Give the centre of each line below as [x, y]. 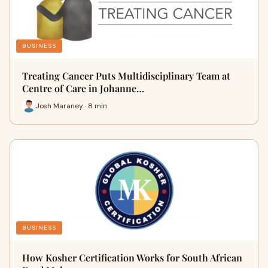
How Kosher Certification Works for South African [132, 258]
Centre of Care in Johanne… [83, 88]
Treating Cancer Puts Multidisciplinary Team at [126, 76]
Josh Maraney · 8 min [71, 106]
